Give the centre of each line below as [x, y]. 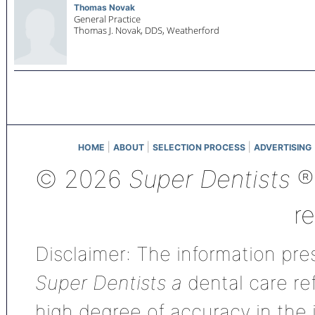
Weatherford [193, 31]
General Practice [107, 20]
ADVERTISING [283, 147]
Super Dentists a [111, 283]
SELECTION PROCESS [199, 147]
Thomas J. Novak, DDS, [119, 31]
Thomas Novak [104, 7]
